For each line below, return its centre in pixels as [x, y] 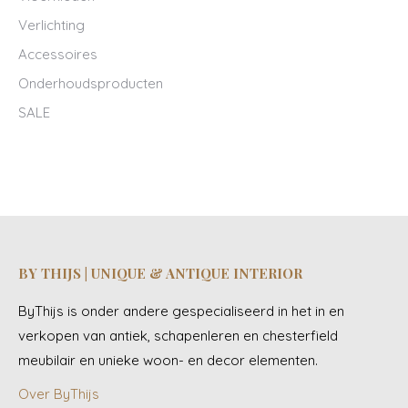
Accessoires [58, 54]
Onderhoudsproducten [91, 83]
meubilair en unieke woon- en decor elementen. [168, 360]
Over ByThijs [59, 394]
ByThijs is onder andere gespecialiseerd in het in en [181, 311]
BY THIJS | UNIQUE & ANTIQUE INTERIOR [160, 273]
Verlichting [51, 25]
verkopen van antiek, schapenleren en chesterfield [178, 336]
